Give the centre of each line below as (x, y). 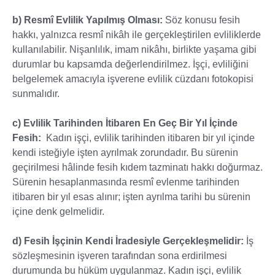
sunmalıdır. (36, 94)
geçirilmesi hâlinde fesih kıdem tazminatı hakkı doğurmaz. (137, 167)
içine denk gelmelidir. (58, 211)
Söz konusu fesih (203, 20)
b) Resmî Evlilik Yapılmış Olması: (89, 20)
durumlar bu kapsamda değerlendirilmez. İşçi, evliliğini (130, 64)
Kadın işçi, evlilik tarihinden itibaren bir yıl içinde (150, 138)
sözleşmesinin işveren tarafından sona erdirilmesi (120, 256)
